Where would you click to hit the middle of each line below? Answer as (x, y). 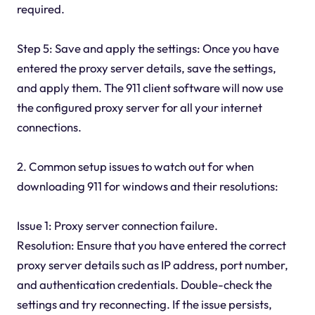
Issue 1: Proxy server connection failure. (117, 226)
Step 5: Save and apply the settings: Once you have (148, 49)
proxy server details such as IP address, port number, (152, 265)
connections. (49, 127)
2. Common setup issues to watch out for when (135, 167)
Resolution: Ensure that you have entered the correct (151, 245)
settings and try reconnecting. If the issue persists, (144, 304)
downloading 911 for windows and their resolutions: (147, 186)
